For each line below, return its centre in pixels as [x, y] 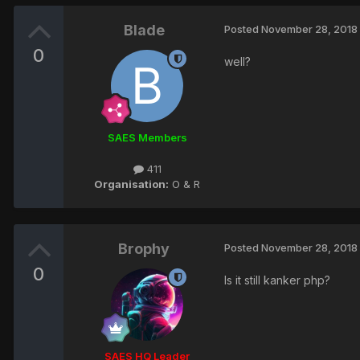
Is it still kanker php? [277, 280]
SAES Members [147, 138]
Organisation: [131, 184]
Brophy [144, 249]
